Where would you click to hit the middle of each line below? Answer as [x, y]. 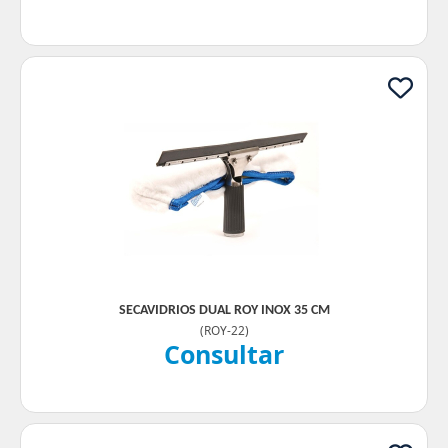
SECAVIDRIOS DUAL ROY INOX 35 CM [224, 310]
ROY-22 [224, 330]
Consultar [224, 354]
